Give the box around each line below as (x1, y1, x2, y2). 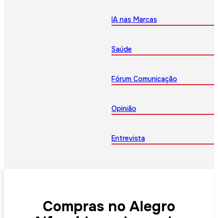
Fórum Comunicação (111, 74, 177, 84)
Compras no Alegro (43, 197, 175, 216)
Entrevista (111, 134, 145, 143)
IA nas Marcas (111, 15, 157, 24)
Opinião (111, 104, 136, 113)
